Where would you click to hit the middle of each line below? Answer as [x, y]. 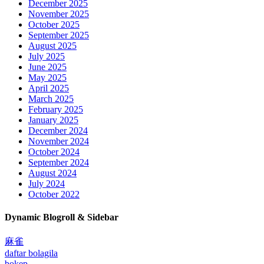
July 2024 [47, 183]
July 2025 [47, 56]
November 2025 [59, 14]
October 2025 [54, 24]
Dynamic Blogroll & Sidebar [62, 217]
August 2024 [52, 173]
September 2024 [59, 162]
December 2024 [58, 130]
